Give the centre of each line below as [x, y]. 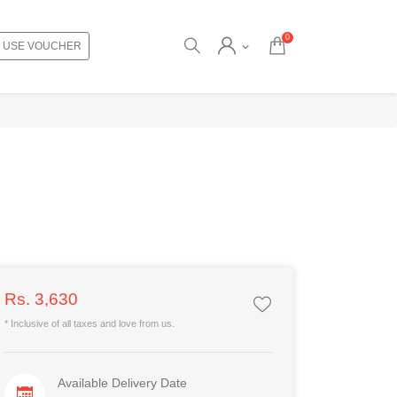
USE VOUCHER [42, 46]
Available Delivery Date [122, 383]
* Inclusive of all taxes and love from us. [90, 323]
